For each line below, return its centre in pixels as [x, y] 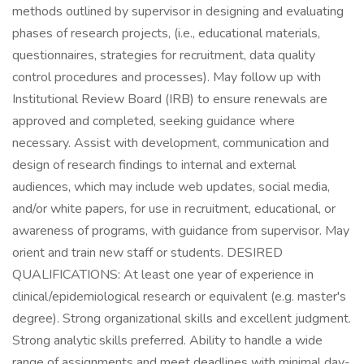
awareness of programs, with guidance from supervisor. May [181, 231]
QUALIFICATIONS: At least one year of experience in [163, 275]
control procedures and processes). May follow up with [167, 77]
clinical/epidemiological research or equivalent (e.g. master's [179, 297]
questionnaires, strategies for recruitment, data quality [164, 55]
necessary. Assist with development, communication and [171, 143]
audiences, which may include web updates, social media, [171, 187]
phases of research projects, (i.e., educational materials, [166, 33]
